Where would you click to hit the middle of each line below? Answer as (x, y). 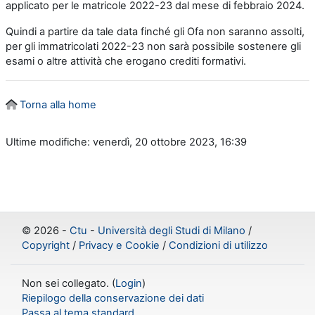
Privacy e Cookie (119, 246)
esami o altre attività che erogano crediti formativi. (127, 62)
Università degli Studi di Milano (172, 231)
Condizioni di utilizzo (218, 246)
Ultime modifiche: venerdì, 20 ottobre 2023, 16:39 (126, 142)
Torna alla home (58, 105)
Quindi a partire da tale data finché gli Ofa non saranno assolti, (155, 32)
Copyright (46, 246)
